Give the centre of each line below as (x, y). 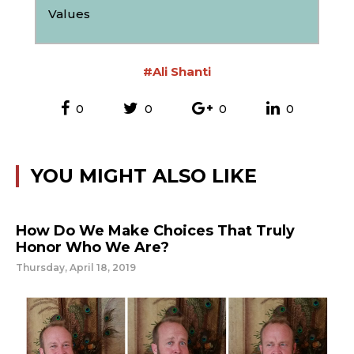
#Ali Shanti (177, 72)
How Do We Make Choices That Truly (155, 231)
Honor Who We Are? (92, 247)
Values (69, 14)
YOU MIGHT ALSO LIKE (144, 176)
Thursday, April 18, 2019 (76, 267)
